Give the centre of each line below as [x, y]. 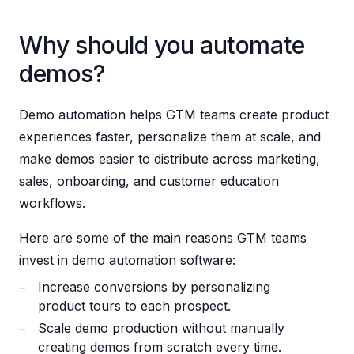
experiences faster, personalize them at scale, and [170, 136]
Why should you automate [162, 45]
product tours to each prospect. [134, 305]
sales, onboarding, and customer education [149, 181]
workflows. [52, 203]
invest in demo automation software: [127, 260]
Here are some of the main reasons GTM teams [163, 237]
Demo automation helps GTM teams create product [174, 114]
